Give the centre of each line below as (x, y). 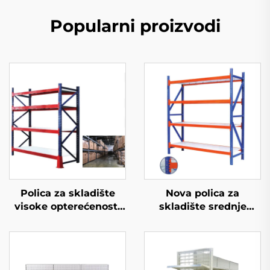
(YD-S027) (67, 220)
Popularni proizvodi (135, 26)
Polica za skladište (67, 193)
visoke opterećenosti (67, 206)
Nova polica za (202, 193)
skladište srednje (202, 206)
